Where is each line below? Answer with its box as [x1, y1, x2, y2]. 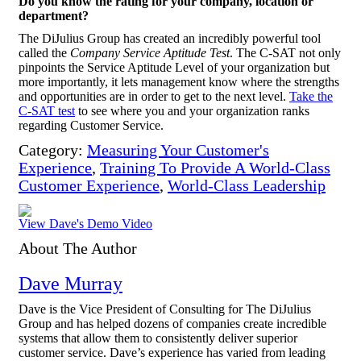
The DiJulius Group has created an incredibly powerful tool [19, 31, 321, 45]
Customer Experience [19, 176, 160, 194]
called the [19, 46, 70, 60]
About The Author [19, 239, 137, 258]
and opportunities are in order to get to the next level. [19, 89, 289, 103]
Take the [289, 89, 333, 103]
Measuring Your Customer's [87, 141, 269, 159]
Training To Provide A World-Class [100, 159, 330, 176]
